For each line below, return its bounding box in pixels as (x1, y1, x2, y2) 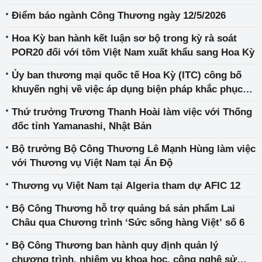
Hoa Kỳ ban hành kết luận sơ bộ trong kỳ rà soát (12, 33, 237, 44)
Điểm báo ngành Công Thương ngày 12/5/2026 (12, 10, 226, 22)
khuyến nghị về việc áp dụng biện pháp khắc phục (12, 84, 243, 95)
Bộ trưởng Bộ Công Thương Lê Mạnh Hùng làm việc (12, 143, 256, 155)
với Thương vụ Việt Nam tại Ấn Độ (12, 157, 173, 169)
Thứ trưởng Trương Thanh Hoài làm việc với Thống (12, 106, 252, 118)
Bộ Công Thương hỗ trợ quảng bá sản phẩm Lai (12, 203, 235, 215)
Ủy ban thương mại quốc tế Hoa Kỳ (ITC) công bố (12, 70, 242, 81)
